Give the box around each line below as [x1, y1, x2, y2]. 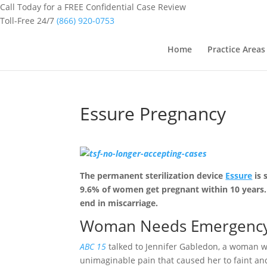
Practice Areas [207, 43, 265, 55]
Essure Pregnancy [80, 101, 226, 126]
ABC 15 [80, 240, 107, 252]
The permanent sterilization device [80, 169, 226, 181]
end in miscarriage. [80, 197, 159, 209]
